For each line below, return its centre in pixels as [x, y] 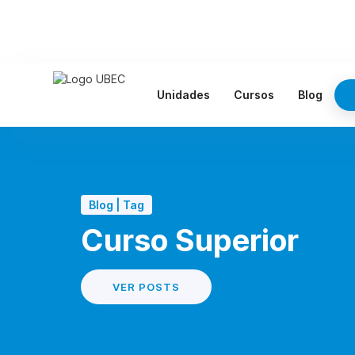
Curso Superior [190, 240]
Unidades [184, 95]
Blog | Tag [116, 204]
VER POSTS [146, 287]
